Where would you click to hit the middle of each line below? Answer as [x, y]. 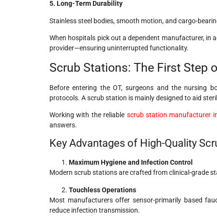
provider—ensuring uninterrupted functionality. [119, 48]
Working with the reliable [88, 115]
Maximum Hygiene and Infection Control [131, 163]
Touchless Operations [102, 190]
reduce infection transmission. [95, 210]
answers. [63, 125]
